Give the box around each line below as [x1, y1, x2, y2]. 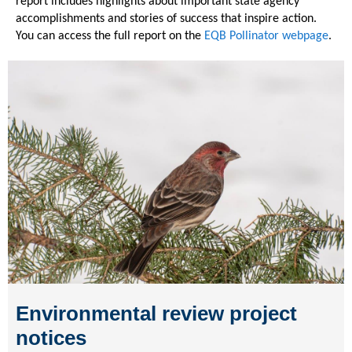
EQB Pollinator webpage [204, 29, 328, 42]
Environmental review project [16, 301, 297, 325]
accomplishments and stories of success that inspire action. [16, 12, 317, 25]
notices [16, 325, 86, 350]
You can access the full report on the [16, 29, 204, 42]
